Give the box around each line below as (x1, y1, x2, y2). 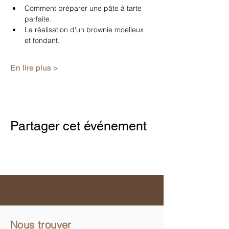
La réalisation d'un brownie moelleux (25, 25, 146, 35)
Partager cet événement (10, 119, 147, 134)
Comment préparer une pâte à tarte (25, 4, 144, 13)
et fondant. (25, 36, 60, 45)
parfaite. (25, 14, 52, 24)
